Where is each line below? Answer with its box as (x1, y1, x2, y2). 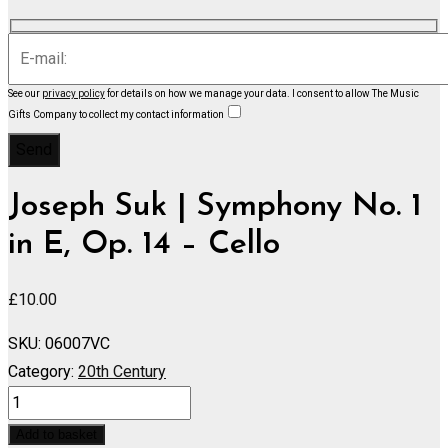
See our (8, 87, 42, 99)
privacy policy (42, 87, 105, 99)
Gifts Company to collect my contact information (8, 108, 224, 120)
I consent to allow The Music (292, 87, 419, 99)
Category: (8, 361, 74, 381)
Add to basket (16, 426, 97, 442)
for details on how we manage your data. (105, 87, 292, 99)
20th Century (78, 361, 166, 381)
